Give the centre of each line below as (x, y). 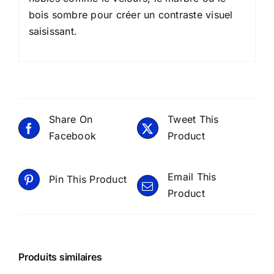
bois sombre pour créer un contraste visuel (131, 14)
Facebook (73, 136)
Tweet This (193, 120)
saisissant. (53, 31)
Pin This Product (88, 180)
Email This (192, 177)
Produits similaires (60, 257)
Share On (71, 120)
